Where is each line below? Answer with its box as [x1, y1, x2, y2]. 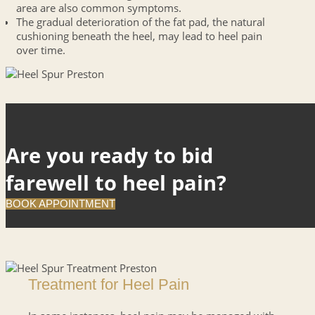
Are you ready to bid [6, 141, 213, 169]
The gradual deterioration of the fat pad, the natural [15, 14, 265, 29]
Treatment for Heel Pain [28, 276, 189, 294]
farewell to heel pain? [6, 169, 226, 197]
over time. [15, 42, 65, 57]
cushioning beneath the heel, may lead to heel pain [15, 28, 262, 43]
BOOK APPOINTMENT [6, 198, 115, 210]
